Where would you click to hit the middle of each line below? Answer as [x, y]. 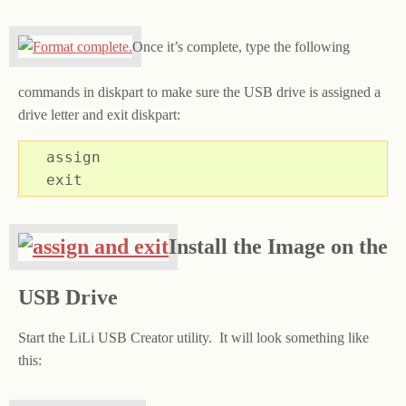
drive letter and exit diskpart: [99, 115]
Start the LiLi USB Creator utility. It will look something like [193, 338]
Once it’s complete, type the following [241, 47]
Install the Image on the [278, 247]
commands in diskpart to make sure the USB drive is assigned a [199, 92]
